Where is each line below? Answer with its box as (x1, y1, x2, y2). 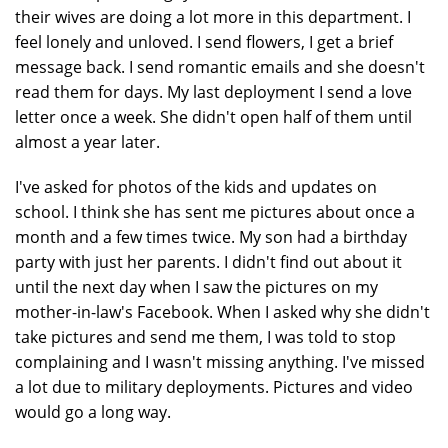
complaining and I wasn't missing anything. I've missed (15, 351, 425, 373)
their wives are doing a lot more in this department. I (15, 6, 411, 28)
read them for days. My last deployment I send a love (15, 81, 412, 103)
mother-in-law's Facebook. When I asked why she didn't (15, 301, 430, 323)
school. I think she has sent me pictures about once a (15, 201, 415, 223)
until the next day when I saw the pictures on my (15, 276, 378, 298)
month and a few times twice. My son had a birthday (15, 226, 407, 248)
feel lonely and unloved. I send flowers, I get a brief (15, 31, 393, 53)
